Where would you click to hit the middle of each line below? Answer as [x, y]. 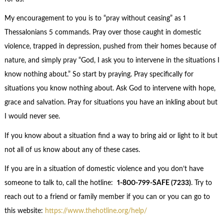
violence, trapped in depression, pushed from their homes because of [110, 47]
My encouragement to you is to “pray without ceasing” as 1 [95, 19]
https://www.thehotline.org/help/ [96, 211]
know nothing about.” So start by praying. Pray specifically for [99, 75]
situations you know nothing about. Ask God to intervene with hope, [110, 89]
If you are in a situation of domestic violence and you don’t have [104, 169]
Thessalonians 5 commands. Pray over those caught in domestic [103, 33]
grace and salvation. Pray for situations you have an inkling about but [111, 103]
